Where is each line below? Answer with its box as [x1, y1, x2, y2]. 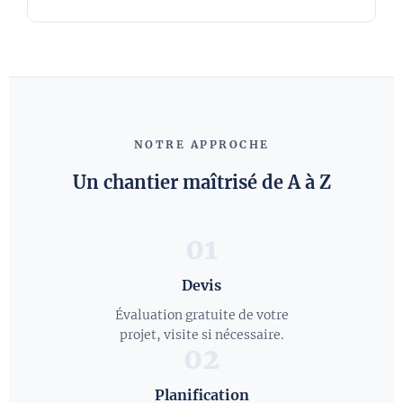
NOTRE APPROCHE [133, 137, 270, 151]
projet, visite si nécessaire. [120, 326, 283, 343]
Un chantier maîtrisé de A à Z [72, 170, 331, 193]
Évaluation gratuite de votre [114, 306, 289, 323]
